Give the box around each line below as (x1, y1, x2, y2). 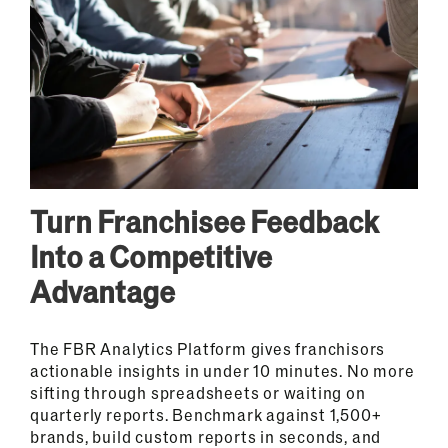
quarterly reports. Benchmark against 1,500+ (29, 404, 382, 426)
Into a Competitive (29, 237, 272, 276)
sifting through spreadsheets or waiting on (29, 382, 366, 404)
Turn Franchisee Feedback (29, 202, 379, 241)
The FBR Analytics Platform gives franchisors (29, 338, 386, 360)
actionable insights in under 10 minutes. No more (29, 360, 415, 382)
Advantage (29, 272, 175, 311)
